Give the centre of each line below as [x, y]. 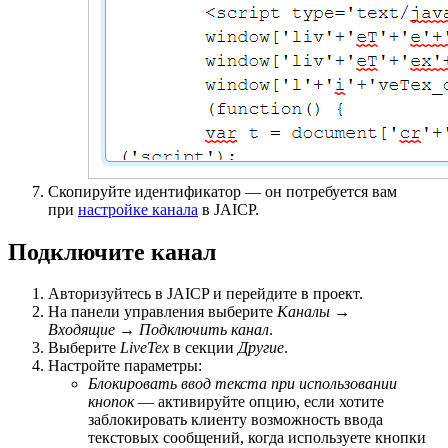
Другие [261, 348]
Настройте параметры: [125, 366]
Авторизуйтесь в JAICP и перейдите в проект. [205, 294]
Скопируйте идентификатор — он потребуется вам [222, 191]
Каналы [303, 312]
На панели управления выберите [162, 312]
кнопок [111, 402]
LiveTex [144, 348]
